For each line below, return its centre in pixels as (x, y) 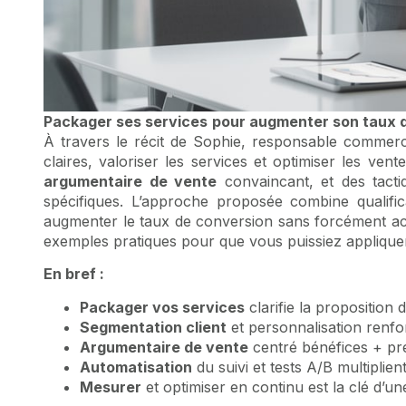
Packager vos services (162, 307)
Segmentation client (153, 327)
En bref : (74, 274)
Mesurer (111, 387)
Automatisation (136, 367)
